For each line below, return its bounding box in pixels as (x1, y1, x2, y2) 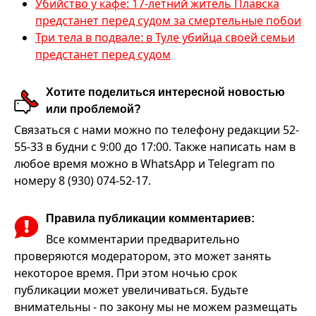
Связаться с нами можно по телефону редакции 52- (14, 122, 299, 138)
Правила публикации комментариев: (46, 212, 255, 225)
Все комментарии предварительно (46, 231, 240, 248)
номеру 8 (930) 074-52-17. (14, 173, 151, 189)
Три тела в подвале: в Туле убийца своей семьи (35, 30, 295, 46)
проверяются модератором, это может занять (14, 248, 272, 265)
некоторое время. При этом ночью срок (14, 265, 237, 281)
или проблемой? (46, 103, 141, 116)
